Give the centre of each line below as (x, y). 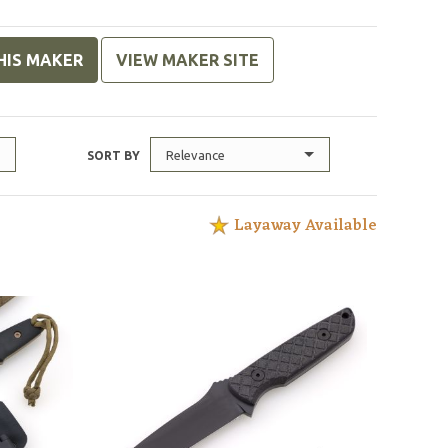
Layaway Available (306, 226)
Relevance (196, 155)
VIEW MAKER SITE (188, 60)
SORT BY (114, 155)
